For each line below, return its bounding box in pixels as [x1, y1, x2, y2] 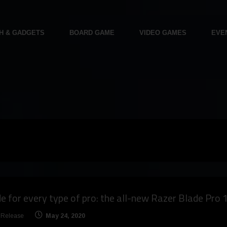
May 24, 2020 [45, 212, 85, 220]
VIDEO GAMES [139, 29, 186, 36]
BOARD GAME [69, 29, 115, 36]
